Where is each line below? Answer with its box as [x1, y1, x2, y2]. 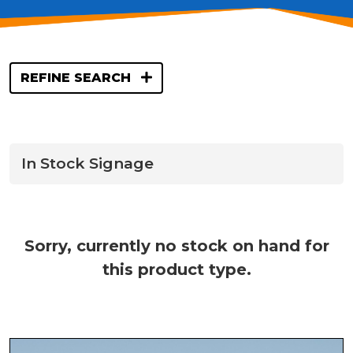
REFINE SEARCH [20, 70, 135, 85]
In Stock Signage [21, 154, 154, 173]
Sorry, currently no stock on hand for [24, 236, 329, 255]
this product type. [102, 260, 251, 279]
